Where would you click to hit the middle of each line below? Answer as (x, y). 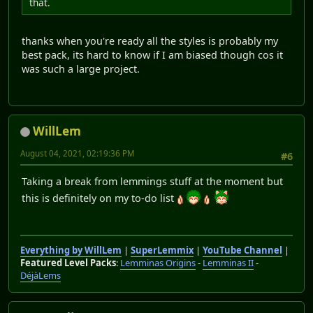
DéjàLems (41, 275)
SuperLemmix (162, 250)
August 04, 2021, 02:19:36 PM (78, 153)
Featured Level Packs (68, 262)
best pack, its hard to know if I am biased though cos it (152, 54)
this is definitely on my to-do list (99, 198)
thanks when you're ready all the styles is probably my (150, 41)
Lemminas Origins (158, 262)
